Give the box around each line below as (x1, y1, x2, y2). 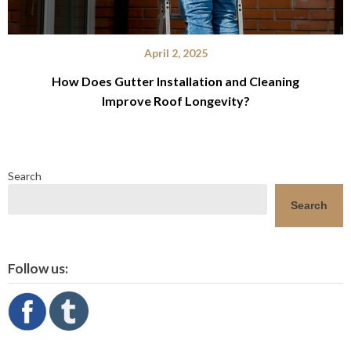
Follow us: (8, 259, 68, 277)
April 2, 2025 (143, 45, 208, 60)
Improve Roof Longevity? (101, 92, 250, 108)
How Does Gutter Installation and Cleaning (52, 73, 299, 89)
